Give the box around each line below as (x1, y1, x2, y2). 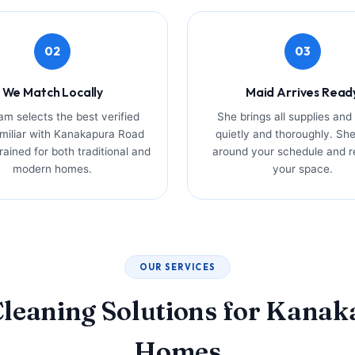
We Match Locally (2, 83, 104, 100)
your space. (272, 162, 333, 175)
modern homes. (13, 162, 93, 175)
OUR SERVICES (139, 261, 216, 273)
